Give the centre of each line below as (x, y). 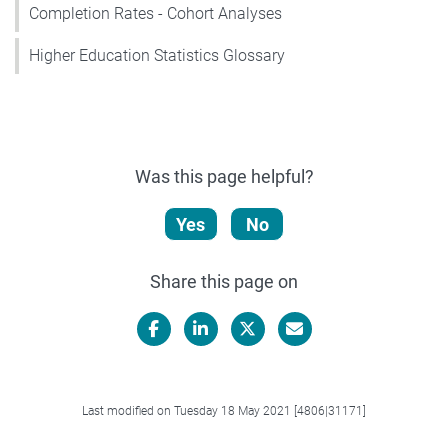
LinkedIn (232, 360)
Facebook (191, 360)
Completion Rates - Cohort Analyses (155, 13)
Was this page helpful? (224, 176)
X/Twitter (283, 360)
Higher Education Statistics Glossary (157, 55)
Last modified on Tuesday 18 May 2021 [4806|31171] (224, 410)
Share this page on (224, 281)
